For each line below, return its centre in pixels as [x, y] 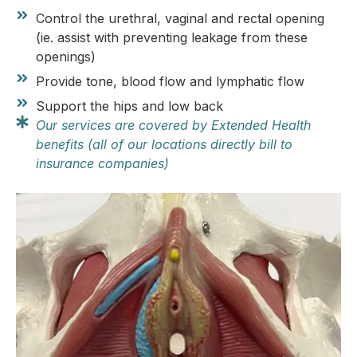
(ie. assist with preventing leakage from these [172, 37]
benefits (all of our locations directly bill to [164, 144]
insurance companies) [102, 163]
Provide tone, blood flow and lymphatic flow [170, 81]
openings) [66, 56]
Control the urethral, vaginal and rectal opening [180, 18]
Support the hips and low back [129, 106]
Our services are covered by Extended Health [173, 125]
